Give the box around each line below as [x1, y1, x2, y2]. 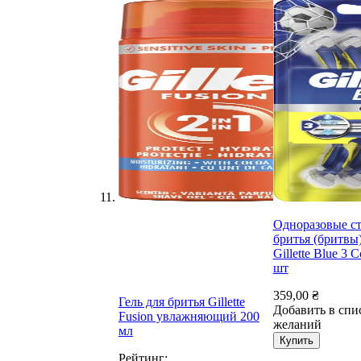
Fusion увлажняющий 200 [118, 309, 259, 324]
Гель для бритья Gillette [118, 295, 245, 309]
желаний [272, 317, 322, 332]
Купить [279, 334, 313, 347]
